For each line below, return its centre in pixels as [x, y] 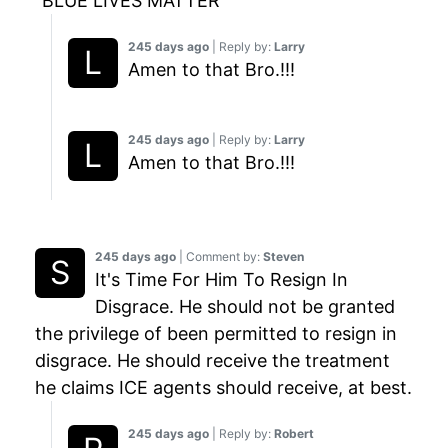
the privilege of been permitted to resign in [216, 334]
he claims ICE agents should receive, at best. [223, 388]
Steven [283, 257]
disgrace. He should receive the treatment [212, 361]
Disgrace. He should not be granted [245, 307]
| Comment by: [219, 257]
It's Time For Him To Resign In [221, 280]
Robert [294, 434]
